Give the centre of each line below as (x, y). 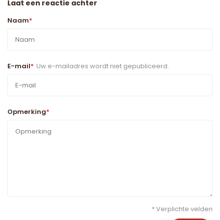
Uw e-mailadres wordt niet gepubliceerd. (103, 66)
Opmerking (27, 112)
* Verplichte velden (182, 209)
